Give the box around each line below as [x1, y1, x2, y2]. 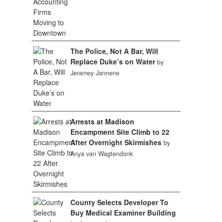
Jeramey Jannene [70, 68, 119, 77]
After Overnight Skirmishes [70, 137, 162, 147]
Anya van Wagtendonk [70, 149, 133, 158]
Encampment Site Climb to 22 [70, 127, 169, 137]
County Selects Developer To [70, 197, 168, 207]
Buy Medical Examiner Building [70, 208, 176, 218]
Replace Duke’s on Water [70, 56, 155, 66]
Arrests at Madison [70, 116, 134, 126]
